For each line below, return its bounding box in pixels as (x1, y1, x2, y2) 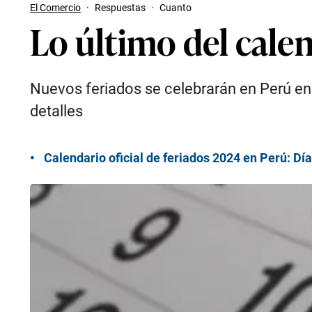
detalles (30, 102, 83, 120)
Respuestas (95, 2, 146, 13)
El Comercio (30, 2, 81, 13)
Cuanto (159, 2, 192, 13)
